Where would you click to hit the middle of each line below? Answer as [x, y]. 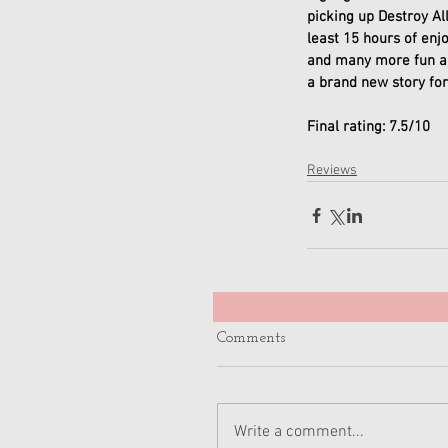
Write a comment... [299, 432]
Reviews [332, 170]
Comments [251, 338]
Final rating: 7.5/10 [368, 127]
